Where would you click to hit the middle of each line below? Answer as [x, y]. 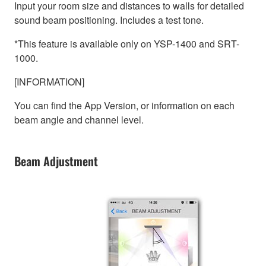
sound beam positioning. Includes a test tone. [109, 20]
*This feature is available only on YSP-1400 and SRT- [127, 43]
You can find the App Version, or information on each [124, 105]
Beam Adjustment [56, 161]
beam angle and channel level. [79, 119]
